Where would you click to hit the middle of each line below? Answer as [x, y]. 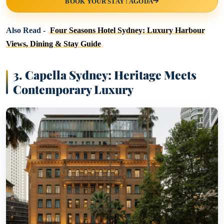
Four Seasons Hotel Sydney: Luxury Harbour [128, 30]
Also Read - [27, 30]
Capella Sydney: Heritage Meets [111, 75]
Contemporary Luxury [73, 89]
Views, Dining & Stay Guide [53, 44]
